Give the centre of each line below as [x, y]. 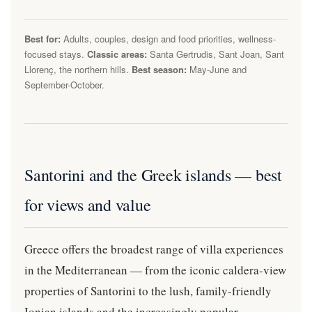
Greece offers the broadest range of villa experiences [154, 249]
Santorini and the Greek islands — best [153, 174]
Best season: [159, 69]
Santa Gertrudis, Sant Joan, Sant [216, 54]
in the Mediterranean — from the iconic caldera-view [155, 270]
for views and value [88, 204]
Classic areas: [117, 54]
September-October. [64, 84]
